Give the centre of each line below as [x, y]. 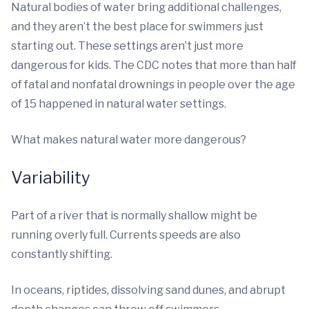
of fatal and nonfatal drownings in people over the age [153, 85]
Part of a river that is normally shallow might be [134, 216]
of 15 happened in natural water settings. [119, 104]
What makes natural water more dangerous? [129, 140]
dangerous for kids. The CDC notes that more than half [154, 66]
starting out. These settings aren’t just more [127, 46]
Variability [51, 178]
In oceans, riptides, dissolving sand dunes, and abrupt [148, 290]
